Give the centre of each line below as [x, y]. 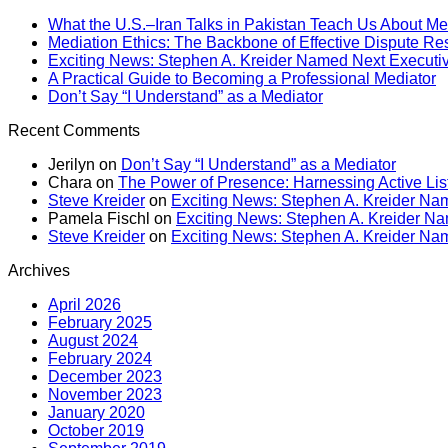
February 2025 [100, 323]
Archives [39, 271]
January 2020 [96, 413]
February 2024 [100, 359]
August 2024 [93, 341]
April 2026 [84, 305]
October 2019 [96, 431]
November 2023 [105, 395]
